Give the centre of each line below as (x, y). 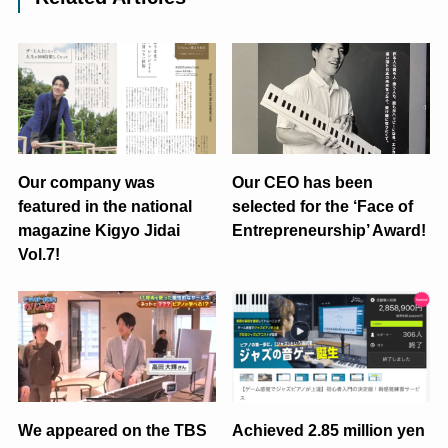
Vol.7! (38, 254)
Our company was (86, 182)
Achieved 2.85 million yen (329, 430)
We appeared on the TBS (112, 430)
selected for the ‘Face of (323, 206)
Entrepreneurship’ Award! (329, 230)
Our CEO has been (303, 182)
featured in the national (104, 206)
